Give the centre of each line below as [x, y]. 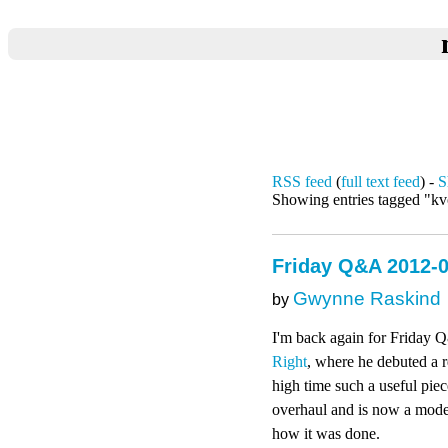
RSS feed [302, 181]
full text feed [380, 181]
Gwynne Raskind [367, 298]
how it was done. [326, 433]
